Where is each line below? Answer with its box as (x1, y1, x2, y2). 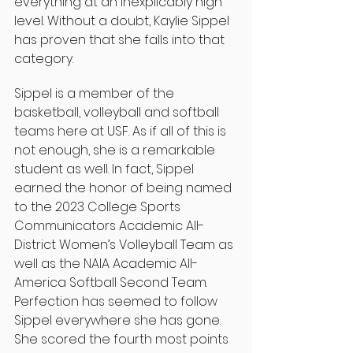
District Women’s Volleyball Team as (14, 236, 236, 255)
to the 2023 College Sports (14, 198, 184, 217)
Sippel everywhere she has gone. (14, 311, 224, 330)
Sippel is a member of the (14, 84, 177, 103)
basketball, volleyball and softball (14, 103, 222, 122)
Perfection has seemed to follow (14, 292, 221, 311)
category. (14, 50, 73, 69)
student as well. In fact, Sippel (14, 160, 197, 179)
